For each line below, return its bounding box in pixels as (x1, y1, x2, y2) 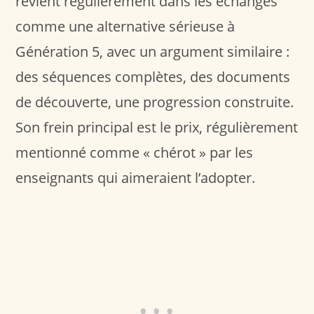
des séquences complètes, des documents (15, 67, 291, 86)
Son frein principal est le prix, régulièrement (15, 117, 299, 137)
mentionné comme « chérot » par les (15, 142, 254, 162)
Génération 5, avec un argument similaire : (15, 41, 290, 61)
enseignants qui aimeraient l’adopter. (15, 168, 256, 187)
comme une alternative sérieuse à (15, 16, 235, 36)
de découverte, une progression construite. (15, 92, 294, 111)
